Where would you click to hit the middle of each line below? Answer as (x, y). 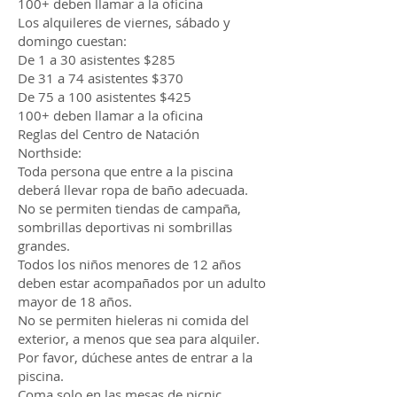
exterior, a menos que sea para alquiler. (139, 339)
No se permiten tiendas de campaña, (129, 208)
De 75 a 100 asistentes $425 (105, 97)
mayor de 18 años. (75, 301)
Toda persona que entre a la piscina (125, 171)
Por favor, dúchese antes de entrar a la (135, 357)
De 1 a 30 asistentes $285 (97, 59)
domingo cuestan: (72, 41)
